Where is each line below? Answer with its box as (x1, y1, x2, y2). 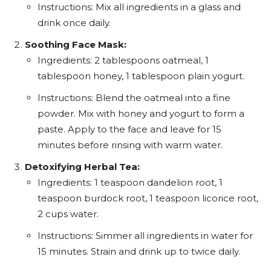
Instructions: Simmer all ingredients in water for (38, 230, 253, 241)
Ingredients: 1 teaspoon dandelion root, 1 (38, 177, 223, 188)
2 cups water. (38, 208, 99, 220)
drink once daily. (38, 17, 111, 28)
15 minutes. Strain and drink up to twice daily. (38, 246, 240, 257)
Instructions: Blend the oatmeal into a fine (38, 92, 230, 103)
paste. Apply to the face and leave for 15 (38, 123, 221, 135)
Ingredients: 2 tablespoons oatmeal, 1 (38, 54, 209, 66)
